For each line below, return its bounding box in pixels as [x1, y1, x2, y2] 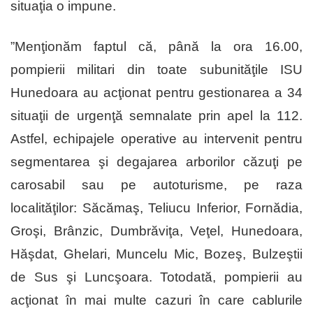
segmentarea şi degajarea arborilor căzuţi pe [10, 154, 303, 170]
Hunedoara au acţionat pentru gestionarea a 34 [10, 85, 303, 101]
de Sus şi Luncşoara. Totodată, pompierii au [10, 270, 303, 285]
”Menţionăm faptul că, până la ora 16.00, [10, 39, 303, 54]
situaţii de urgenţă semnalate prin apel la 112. [10, 108, 303, 124]
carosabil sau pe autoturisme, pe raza [10, 177, 303, 193]
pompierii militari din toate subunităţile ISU [10, 62, 303, 78]
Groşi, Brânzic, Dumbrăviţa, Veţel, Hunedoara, [10, 224, 303, 239]
